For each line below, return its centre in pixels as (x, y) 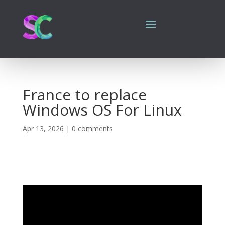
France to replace (84, 95)
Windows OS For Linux (102, 110)
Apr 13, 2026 (43, 128)
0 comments (92, 128)
